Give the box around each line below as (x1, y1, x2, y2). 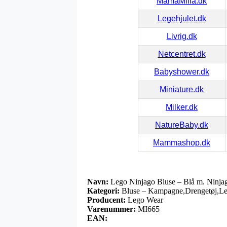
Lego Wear (128, 195, 163, 204)
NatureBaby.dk (155, 120, 208, 129)
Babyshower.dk (154, 67, 209, 76)
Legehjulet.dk (157, 14, 206, 23)
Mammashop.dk (153, 138, 210, 147)
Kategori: (87, 186, 120, 195)
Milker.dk (166, 102, 198, 111)
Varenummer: (87, 204, 136, 213)
